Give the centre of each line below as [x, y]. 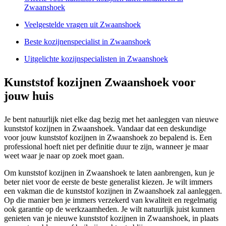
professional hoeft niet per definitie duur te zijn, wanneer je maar [106, 147]
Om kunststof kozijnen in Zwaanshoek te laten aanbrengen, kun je [109, 173]
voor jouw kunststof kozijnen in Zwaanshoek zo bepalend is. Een [108, 138]
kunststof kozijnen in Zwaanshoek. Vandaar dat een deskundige [105, 129]
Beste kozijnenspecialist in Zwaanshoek [88, 42]
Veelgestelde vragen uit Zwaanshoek [82, 25]
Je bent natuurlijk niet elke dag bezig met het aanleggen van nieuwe [111, 120]
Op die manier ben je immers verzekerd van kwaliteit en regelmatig [110, 200]
